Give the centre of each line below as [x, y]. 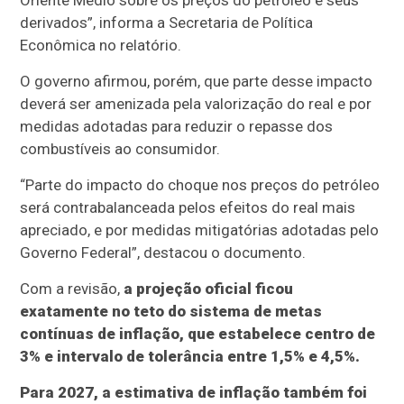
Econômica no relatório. [101, 46]
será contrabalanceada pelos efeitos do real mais [188, 208]
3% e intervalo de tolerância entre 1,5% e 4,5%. [190, 357]
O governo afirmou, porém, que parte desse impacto [197, 82]
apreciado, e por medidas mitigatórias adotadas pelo [200, 230]
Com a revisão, [72, 289]
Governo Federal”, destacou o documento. [163, 253]
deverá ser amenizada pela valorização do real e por [196, 104]
